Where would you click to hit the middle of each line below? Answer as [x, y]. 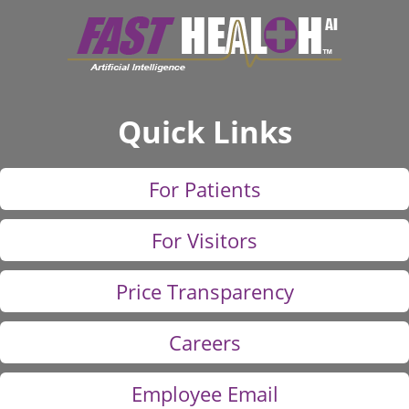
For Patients [204, 189]
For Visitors [204, 240]
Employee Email [204, 393]
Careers [204, 342]
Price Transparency [204, 291]
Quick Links [204, 131]
